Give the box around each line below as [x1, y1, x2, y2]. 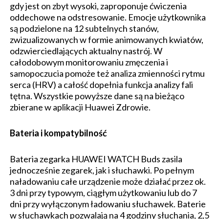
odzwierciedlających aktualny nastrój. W [10, 45, 162, 56]
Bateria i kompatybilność [10, 127, 107, 138]
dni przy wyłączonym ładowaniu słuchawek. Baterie [10, 198, 206, 209]
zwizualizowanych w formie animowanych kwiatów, [10, 34, 203, 45]
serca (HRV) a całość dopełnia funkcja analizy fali [10, 79, 193, 90]
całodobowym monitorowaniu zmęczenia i [10, 56, 168, 67]
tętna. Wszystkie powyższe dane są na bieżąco [10, 90, 184, 101]
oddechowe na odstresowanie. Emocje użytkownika [10, 11, 206, 22]
